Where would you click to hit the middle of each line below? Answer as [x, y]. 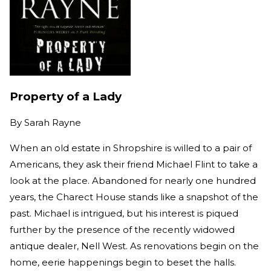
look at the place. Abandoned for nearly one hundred [133, 181]
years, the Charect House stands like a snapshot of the [134, 197]
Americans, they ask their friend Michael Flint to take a [134, 165]
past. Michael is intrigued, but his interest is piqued [124, 214]
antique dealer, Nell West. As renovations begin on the [134, 246]
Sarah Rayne [53, 123]
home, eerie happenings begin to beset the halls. [123, 263]
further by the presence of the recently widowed [122, 230]
